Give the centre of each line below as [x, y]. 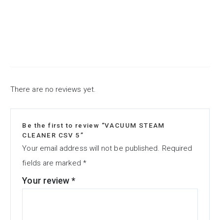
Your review [47, 180]
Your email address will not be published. [91, 148]
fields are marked [53, 163]
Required [177, 148]
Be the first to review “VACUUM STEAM [94, 125]
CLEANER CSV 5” [53, 135]
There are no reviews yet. [53, 89]
